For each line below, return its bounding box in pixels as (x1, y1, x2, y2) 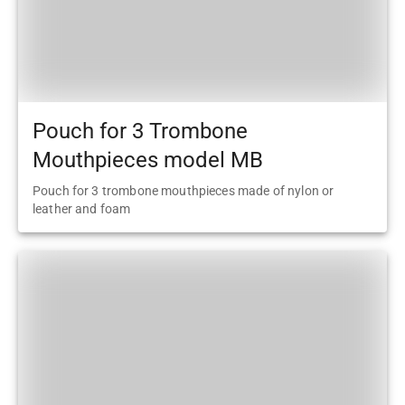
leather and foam (33, 202, 131, 217)
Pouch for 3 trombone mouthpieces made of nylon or (33, 184, 334, 199)
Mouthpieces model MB (33, 146, 263, 173)
